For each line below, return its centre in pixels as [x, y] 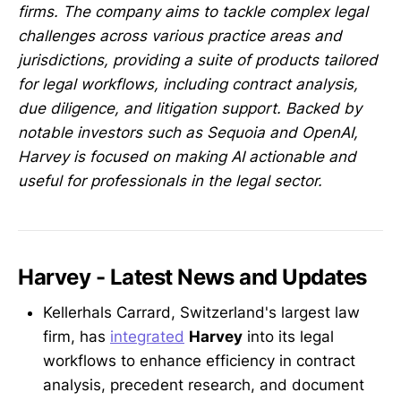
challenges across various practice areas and [180, 35]
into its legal [288, 337]
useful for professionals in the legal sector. [170, 180]
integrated [147, 337]
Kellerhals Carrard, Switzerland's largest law [201, 313]
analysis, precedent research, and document [204, 385]
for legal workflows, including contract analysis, [188, 84]
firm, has [77, 337]
